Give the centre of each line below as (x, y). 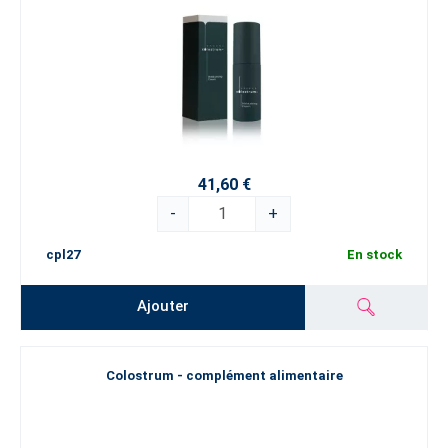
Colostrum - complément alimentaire (224, 376)
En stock (374, 254)
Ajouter (163, 306)
